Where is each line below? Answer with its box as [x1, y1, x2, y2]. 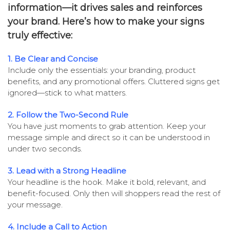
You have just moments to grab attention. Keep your [8, 121, 206, 131]
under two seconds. [8, 143, 82, 154]
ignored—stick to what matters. [8, 87, 127, 98]
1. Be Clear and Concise [8, 53, 98, 64]
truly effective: [8, 29, 72, 41]
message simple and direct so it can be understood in [8, 132, 210, 142]
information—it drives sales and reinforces [8, 2, 202, 13]
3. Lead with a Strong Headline [8, 165, 126, 176]
